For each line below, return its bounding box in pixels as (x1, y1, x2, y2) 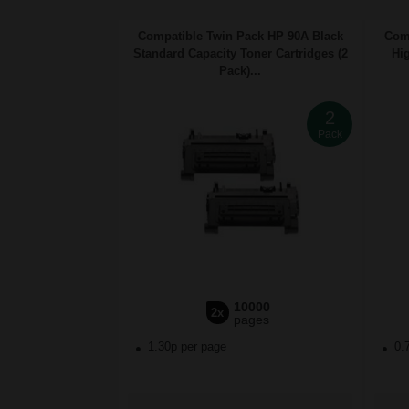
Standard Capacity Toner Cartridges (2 (132, 47, 348, 61)
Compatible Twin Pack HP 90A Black (137, 29, 343, 44)
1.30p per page (148, 340, 226, 354)
